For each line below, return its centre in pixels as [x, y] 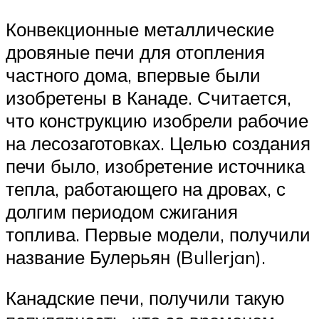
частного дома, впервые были [133, 74]
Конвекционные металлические [140, 29]
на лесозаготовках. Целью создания [158, 143]
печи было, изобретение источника [155, 166]
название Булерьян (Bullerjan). [136, 257]
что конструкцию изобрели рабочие [157, 120]
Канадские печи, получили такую [145, 298]
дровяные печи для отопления [135, 52]
